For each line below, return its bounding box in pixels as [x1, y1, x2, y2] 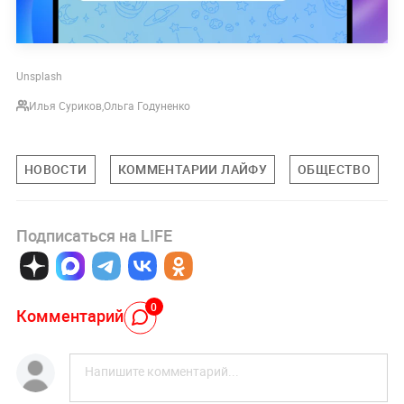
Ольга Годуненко [103, 98, 190, 114]
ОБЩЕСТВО [298, 161, 372, 179]
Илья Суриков [28, 98, 102, 114]
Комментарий [15, 305, 124, 327]
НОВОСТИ [23, 161, 87, 179]
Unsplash [15, 69, 62, 84]
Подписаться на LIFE [15, 225, 172, 247]
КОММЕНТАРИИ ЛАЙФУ [117, 161, 268, 179]
